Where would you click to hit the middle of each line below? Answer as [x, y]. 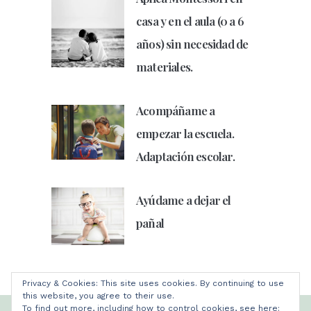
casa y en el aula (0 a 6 [190, 21]
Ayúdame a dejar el [184, 200]
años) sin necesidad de [192, 44]
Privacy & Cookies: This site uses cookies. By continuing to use [153, 283]
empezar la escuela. [185, 134]
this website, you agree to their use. [98, 296]
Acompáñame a [176, 111]
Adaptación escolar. [185, 157]
